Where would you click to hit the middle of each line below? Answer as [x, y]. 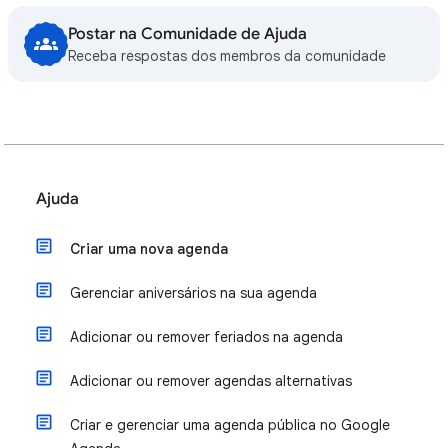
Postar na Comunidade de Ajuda [187, 34]
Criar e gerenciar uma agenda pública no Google [230, 425]
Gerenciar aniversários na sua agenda [193, 293]
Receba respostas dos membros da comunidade [227, 56]
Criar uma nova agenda [149, 249]
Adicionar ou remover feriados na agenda [206, 337]
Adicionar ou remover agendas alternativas [211, 381]
